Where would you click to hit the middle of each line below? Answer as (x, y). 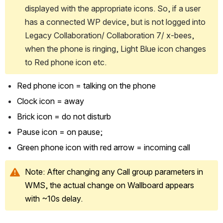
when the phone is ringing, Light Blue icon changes (115, 49)
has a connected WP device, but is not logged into (115, 22)
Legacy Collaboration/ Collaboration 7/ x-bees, (110, 35)
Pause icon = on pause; (61, 132)
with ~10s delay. (54, 198)
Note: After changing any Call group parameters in (114, 171)
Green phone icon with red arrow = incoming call (104, 147)
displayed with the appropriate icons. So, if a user (113, 8)
